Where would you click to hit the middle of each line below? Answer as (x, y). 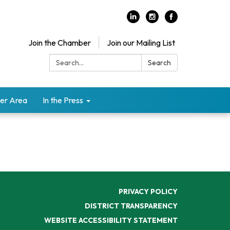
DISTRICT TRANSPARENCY (131, 206)
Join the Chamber (60, 43)
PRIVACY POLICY (148, 191)
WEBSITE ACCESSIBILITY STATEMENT (111, 220)
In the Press (63, 100)
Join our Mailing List (141, 43)
